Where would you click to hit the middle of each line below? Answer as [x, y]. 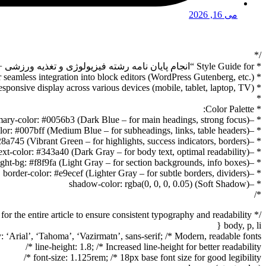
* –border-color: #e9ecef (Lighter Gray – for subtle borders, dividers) [255, 173]
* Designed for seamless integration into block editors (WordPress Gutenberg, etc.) [258, 77]
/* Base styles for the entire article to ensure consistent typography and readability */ [256, 215]
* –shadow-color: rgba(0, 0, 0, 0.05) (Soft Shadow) [255, 184]
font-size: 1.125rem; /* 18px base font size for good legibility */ [147, 258]
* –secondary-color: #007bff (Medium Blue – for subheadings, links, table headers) [255, 131]
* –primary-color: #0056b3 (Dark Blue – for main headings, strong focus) [255, 120]
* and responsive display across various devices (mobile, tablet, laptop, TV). [258, 88]
